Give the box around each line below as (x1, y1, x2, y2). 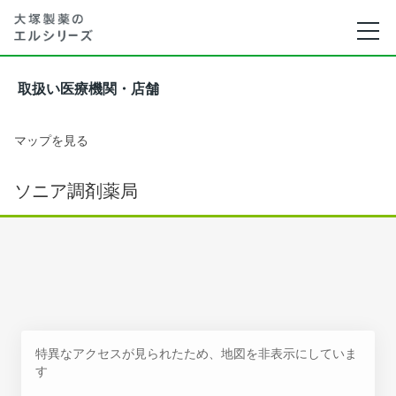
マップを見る (14, 133, 88, 148)
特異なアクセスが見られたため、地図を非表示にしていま (35, 346, 357, 361)
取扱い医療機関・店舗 (18, 81, 159, 96)
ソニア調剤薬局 (14, 180, 138, 202)
